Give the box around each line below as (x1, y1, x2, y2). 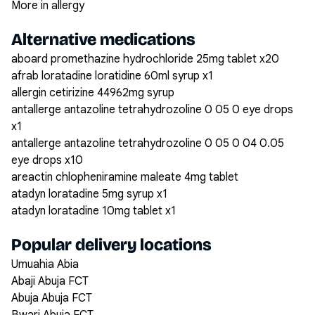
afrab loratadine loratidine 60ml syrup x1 (11, 69, 213, 83)
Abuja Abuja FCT (11, 291, 92, 305)
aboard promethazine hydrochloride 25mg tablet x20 (11, 52, 279, 66)
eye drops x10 (11, 153, 83, 167)
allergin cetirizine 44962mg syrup (11, 86, 174, 100)
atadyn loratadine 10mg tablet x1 (11, 204, 176, 218)
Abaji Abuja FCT (11, 274, 89, 288)
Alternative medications (11, 30, 195, 49)
